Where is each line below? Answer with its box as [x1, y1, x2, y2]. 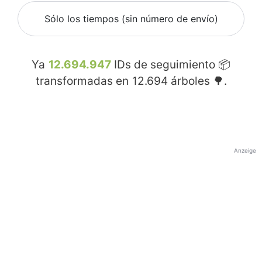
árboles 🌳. [167, 74, 227, 88]
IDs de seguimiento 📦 [111, 58, 230, 72]
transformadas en [35, 74, 132, 88]
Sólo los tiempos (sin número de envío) [44, 13, 218, 25]
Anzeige [234, 147, 256, 154]
